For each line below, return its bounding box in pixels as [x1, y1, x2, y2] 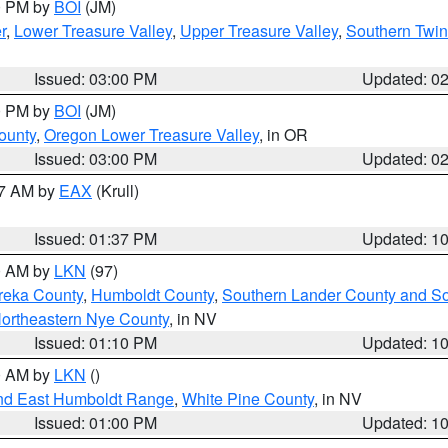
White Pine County [182, 387, 314, 410]
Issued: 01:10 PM [34, 331, 158, 354]
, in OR [259, 123, 308, 146]
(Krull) [92, 179, 139, 202]
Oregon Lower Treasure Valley [44, 123, 259, 146]
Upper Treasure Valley [180, 19, 338, 42]
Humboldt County [91, 283, 214, 306]
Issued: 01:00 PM [34, 411, 158, 434]
